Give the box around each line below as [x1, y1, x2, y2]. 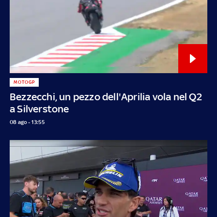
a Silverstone [10, 102, 69, 115]
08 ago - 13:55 [10, 118, 45, 125]
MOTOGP [13, 79, 35, 85]
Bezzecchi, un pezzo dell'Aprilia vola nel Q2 [10, 90, 202, 103]
